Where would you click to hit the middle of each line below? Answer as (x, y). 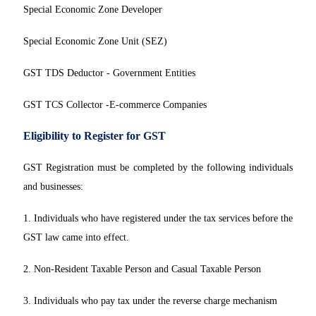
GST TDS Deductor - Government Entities (109, 73)
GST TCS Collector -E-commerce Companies (115, 105)
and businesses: (53, 187)
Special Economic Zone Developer (93, 10)
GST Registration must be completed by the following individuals (158, 168)
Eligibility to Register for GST (95, 136)
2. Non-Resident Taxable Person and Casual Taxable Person (142, 269)
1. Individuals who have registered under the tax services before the (158, 219)
